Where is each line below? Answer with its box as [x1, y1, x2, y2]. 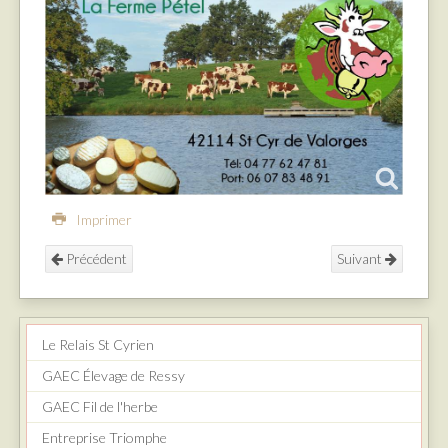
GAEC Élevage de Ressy [42, 366, 185, 384]
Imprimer [73, 210, 132, 228]
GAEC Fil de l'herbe [42, 397, 158, 415]
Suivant [337, 249, 385, 267]
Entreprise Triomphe [42, 428, 167, 446]
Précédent [63, 249, 127, 267]
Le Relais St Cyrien [42, 335, 154, 353]
